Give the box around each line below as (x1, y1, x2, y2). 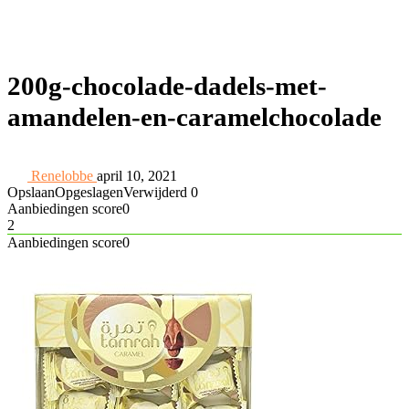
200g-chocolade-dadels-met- (7, 71, 327, 100)
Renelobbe (27, 168, 97, 184)
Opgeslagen (55, 184, 123, 200)
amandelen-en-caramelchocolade (7, 102, 382, 131)
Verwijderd (123, 184, 187, 200)
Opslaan (7, 184, 55, 200)
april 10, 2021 (97, 168, 177, 184)
